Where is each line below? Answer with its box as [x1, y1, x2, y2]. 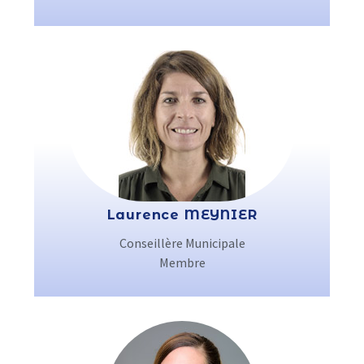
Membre [158, 254, 206, 271]
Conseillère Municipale [119, 235, 245, 251]
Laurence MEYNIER [106, 207, 258, 223]
